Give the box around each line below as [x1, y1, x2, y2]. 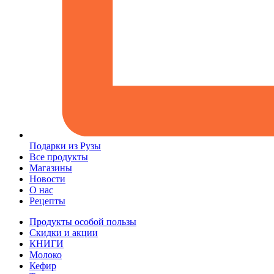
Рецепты [29, 196, 65, 207]
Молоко [29, 250, 62, 261]
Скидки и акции [29, 228, 98, 239]
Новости [29, 174, 65, 185]
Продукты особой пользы [29, 217, 136, 228]
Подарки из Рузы [29, 141, 101, 152]
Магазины [29, 163, 72, 174]
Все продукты [29, 152, 88, 163]
